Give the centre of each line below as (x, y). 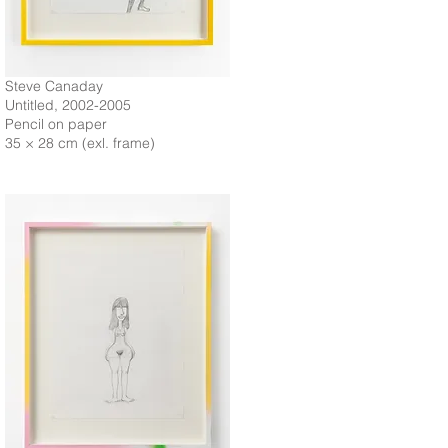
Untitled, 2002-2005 (68, 105)
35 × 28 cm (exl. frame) (80, 143)
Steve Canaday (54, 86)
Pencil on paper (56, 124)
